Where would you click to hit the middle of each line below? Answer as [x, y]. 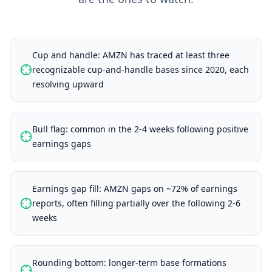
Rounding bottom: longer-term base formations [129, 263]
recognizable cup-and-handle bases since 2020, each [141, 70]
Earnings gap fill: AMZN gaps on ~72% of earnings [135, 189]
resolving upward [68, 84]
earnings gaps [62, 144]
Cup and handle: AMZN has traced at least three [131, 55]
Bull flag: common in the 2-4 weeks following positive [140, 129]
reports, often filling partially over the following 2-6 [136, 203]
